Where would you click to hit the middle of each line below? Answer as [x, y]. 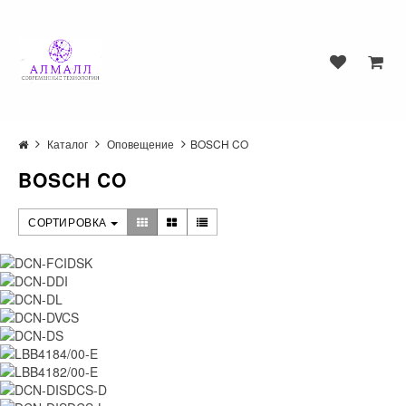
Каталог [68, 144]
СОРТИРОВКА [69, 222]
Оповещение [140, 144]
